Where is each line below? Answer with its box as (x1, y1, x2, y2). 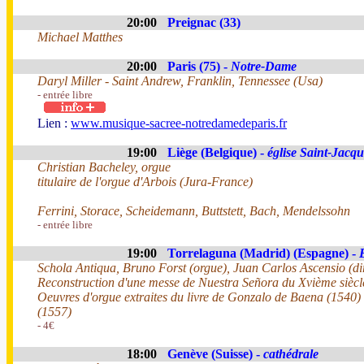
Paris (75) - (167, 59, 231, 73)
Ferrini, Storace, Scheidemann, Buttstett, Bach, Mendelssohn (37, 204, 350, 218)
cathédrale (263, 347, 318, 361)
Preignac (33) (167, 15, 240, 29)
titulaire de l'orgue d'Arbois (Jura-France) (37, 175, 253, 188)
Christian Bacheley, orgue (37, 160, 171, 174)
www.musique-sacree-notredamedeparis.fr (71, 116, 287, 130)
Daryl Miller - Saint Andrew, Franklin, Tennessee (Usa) (37, 74, 323, 88)
